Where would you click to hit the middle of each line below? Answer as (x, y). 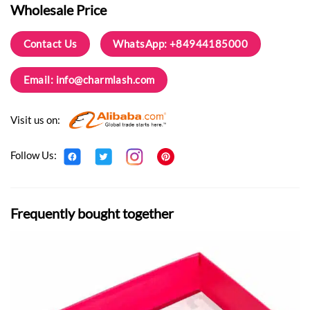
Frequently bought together (92, 213)
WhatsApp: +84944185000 (181, 44)
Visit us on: (36, 119)
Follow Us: (34, 155)
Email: (39, 80)
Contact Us (50, 44)
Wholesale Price (58, 10)
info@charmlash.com (105, 80)
